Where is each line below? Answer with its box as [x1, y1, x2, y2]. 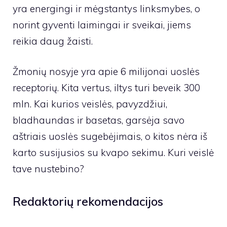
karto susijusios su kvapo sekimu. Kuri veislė [13, 146, 214, 159]
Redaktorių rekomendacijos [13, 194, 163, 209]
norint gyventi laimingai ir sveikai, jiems [13, 18, 191, 31]
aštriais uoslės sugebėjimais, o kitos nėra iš [13, 130, 207, 143]
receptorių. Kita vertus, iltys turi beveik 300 [13, 82, 200, 94]
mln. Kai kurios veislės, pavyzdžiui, [13, 98, 167, 110]
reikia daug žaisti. [13, 34, 93, 47]
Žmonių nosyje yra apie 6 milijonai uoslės [13, 65, 200, 78]
